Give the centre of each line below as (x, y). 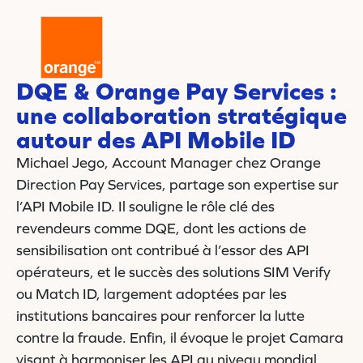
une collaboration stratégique (181, 115)
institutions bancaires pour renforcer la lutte (160, 316)
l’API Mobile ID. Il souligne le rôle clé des (145, 207)
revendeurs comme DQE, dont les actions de (161, 228)
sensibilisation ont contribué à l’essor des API (163, 250)
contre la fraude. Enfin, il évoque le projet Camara (180, 338)
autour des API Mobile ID (156, 140)
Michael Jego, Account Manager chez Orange (169, 163)
